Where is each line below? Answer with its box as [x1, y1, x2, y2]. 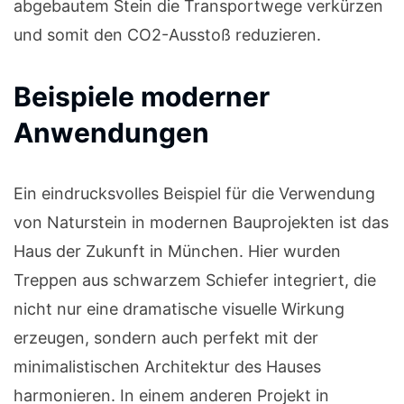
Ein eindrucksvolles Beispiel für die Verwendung [14, 184, 375, 204]
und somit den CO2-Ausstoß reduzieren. [14, 25, 321, 45]
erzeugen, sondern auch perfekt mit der [14, 328, 318, 348]
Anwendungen [14, 116, 209, 150]
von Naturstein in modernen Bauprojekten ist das [14, 213, 389, 233]
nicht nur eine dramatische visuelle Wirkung [14, 299, 344, 319]
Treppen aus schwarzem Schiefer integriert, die [14, 271, 376, 290]
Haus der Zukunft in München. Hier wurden [14, 242, 341, 262]
